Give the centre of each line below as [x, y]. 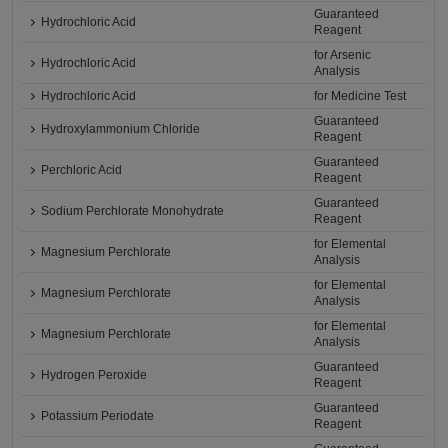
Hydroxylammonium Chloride [121, 129]
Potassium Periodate [98, 416]
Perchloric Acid [82, 170]
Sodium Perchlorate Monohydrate [133, 211]
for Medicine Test [360, 96]
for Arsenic [343, 55]
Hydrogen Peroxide [94, 375]
